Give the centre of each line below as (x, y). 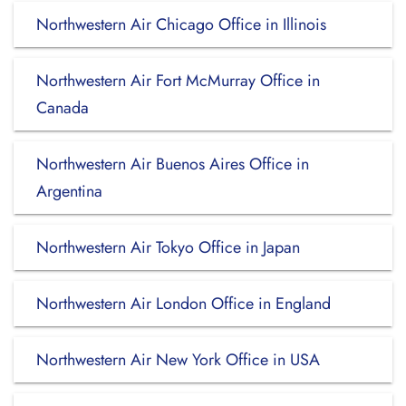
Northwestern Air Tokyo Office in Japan (168, 247)
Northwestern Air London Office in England (184, 304)
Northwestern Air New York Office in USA (178, 360)
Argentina (69, 191)
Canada (63, 108)
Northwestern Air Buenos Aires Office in (173, 164)
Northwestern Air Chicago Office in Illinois (181, 24)
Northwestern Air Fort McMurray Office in (178, 81)
